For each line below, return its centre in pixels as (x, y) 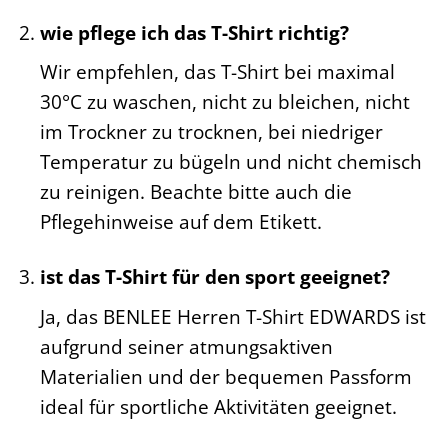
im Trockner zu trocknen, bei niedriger (211, 132)
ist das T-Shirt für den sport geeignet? (214, 277)
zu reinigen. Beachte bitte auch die (195, 192)
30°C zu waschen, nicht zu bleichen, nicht (224, 102)
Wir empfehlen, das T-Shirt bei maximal (217, 72)
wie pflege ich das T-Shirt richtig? (194, 32)
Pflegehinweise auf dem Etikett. (180, 222)
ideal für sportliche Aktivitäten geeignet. (218, 406)
